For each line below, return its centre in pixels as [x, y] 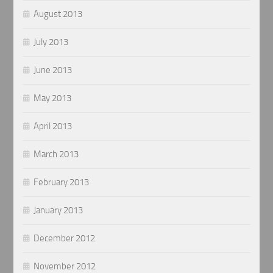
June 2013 [53, 70]
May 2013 [53, 98]
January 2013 [58, 211]
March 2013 [56, 154]
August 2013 [58, 14]
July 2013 [51, 42]
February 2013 [62, 183]
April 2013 [53, 126]
